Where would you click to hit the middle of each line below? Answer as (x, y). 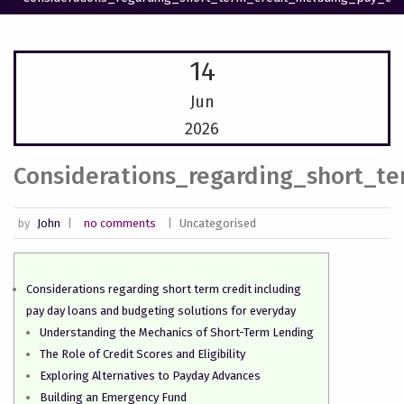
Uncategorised (218, 223)
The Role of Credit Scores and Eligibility (142, 354)
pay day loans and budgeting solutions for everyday (161, 311)
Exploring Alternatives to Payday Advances (150, 376)
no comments (120, 223)
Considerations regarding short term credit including (164, 289)
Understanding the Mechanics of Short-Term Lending (177, 332)
